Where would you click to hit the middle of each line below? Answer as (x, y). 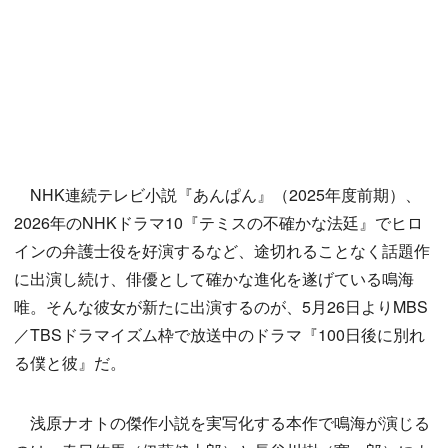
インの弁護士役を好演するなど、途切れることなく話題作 (222, 251)
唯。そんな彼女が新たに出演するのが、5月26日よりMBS (221, 307)
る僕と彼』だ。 (70, 363)
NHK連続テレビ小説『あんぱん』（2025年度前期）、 (217, 195)
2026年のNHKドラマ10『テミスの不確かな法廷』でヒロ (218, 223)
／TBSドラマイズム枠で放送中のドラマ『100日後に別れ (219, 335)
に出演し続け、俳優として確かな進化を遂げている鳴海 (214, 279)
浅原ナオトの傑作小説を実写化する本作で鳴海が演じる (222, 423)
